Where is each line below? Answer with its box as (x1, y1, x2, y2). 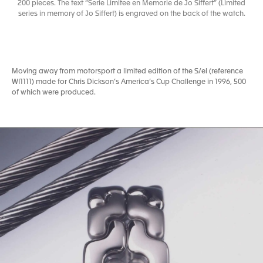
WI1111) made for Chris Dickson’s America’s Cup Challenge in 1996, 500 (12, 79, 246, 86)
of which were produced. (12, 89, 96, 97)
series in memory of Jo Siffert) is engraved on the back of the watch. (18, 11, 245, 18)
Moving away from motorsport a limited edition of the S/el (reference (12, 68, 243, 76)
